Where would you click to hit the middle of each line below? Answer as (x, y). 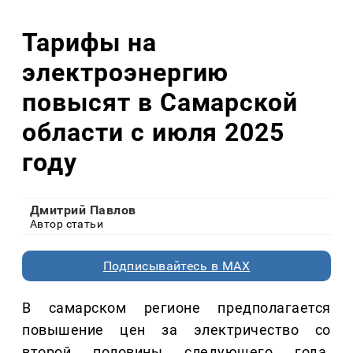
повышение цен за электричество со (176, 330)
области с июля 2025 (154, 132)
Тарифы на (89, 42)
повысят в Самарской (160, 102)
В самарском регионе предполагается (176, 308)
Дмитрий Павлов (83, 210)
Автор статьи (67, 224)
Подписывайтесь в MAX (176, 266)
